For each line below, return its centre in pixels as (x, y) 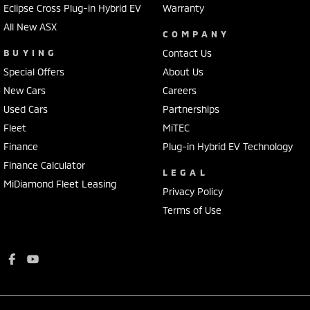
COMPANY (196, 34)
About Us (183, 72)
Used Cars (26, 109)
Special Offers (34, 72)
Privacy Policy (192, 192)
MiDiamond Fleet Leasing (60, 184)
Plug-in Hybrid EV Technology (227, 147)
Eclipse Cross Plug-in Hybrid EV (72, 8)
